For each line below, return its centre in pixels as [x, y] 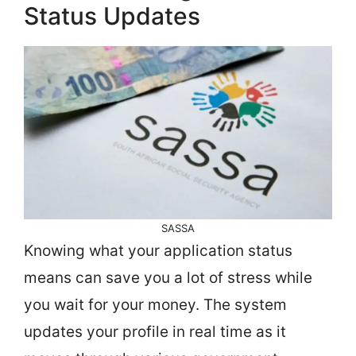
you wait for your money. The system [155, 304]
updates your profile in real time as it [155, 331]
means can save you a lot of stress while [168, 277]
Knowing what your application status [158, 250]
